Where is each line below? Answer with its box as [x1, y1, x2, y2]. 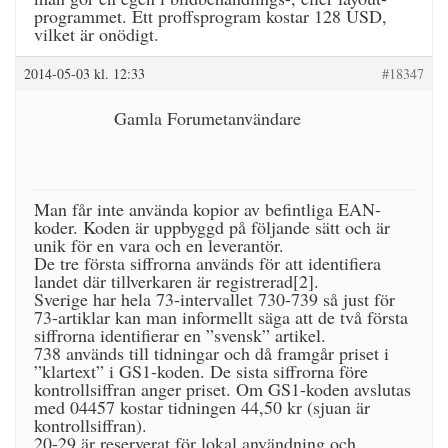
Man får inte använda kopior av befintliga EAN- [34, 197, 381, 221]
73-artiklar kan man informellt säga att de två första [34, 305, 408, 329]
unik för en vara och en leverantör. [34, 233, 284, 257]
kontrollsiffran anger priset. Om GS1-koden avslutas [34, 377, 411, 401]
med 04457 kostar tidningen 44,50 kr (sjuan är [34, 395, 370, 419]
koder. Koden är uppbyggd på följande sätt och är [34, 215, 390, 239]
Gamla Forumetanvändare [114, 106, 301, 130]
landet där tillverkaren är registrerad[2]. [34, 269, 319, 293]
